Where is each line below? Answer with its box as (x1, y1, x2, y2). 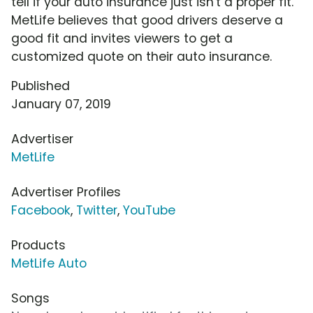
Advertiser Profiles (11, 184, 121, 201)
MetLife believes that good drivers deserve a (11, 12, 283, 29)
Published (11, 78, 70, 95)
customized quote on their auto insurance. (11, 48, 272, 66)
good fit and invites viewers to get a (11, 30, 233, 48)
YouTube (123, 202, 175, 219)
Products (11, 237, 66, 254)
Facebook (11, 202, 71, 219)
